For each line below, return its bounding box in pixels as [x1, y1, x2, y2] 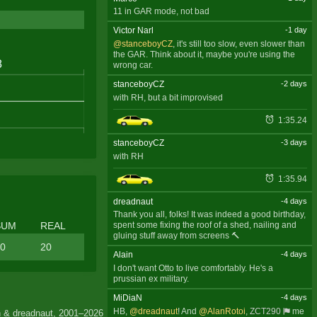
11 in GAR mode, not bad [113, 6, 209, 17]
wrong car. [113, 60, 153, 71]
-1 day [284, 25, 307, 35]
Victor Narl [113, 25, 154, 36]
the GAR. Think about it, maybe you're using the [113, 50, 295, 60]
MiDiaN [113, 293, 142, 304]
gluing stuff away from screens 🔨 [113, 231, 240, 241]
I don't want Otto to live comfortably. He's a [113, 263, 273, 274]
